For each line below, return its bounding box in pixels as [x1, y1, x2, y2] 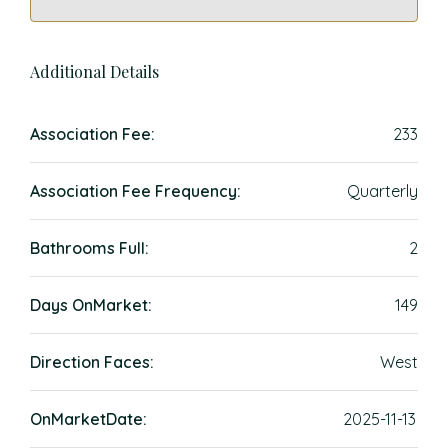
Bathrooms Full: [30, 238, 149, 258]
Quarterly [347, 181, 418, 201]
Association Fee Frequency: [30, 181, 241, 201]
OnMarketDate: [30, 409, 147, 429]
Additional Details [30, 61, 159, 82]
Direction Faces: [30, 352, 154, 372]
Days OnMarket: [30, 295, 152, 315]
